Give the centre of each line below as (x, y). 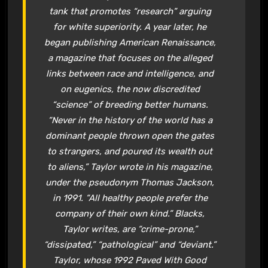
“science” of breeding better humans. (130, 104)
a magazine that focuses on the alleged (130, 58)
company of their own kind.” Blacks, (130, 213)
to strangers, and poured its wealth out (130, 151)
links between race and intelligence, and (130, 73)
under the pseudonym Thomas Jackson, (130, 182)
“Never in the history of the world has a (130, 120)
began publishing (81, 42)
